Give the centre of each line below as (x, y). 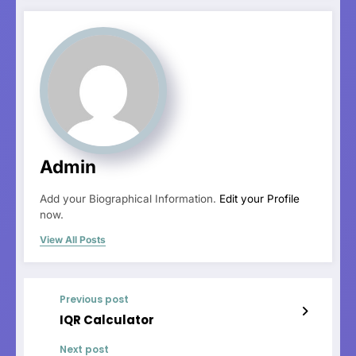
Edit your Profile (259, 199)
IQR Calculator (107, 320)
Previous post (94, 300)
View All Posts (73, 240)
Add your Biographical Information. (130, 199)
